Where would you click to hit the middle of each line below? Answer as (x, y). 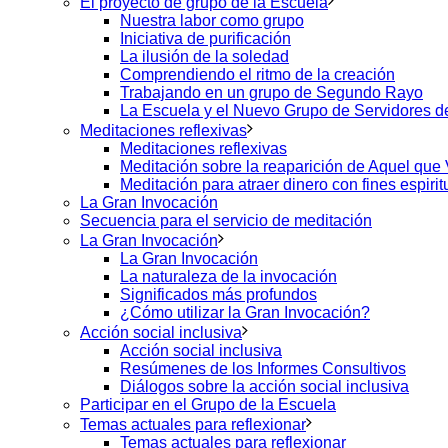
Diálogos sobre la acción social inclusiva (264, 386)
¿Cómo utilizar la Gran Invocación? (245, 312)
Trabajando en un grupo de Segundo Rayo (271, 92)
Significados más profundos (218, 294)
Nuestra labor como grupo (212, 20)
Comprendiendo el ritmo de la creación (257, 74)
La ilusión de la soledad (204, 56)
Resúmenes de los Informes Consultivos (263, 368)
